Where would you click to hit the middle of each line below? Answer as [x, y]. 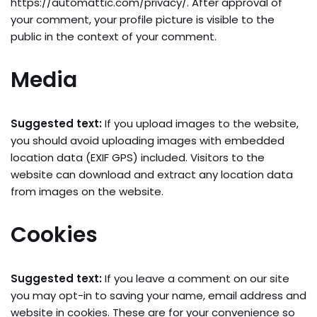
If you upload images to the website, [202, 124]
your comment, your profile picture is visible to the [143, 20]
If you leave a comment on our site [197, 279]
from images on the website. [87, 192]
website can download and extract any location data [152, 175]
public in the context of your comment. [114, 37]
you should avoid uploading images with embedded [148, 141]
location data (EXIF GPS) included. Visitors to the [138, 158]
